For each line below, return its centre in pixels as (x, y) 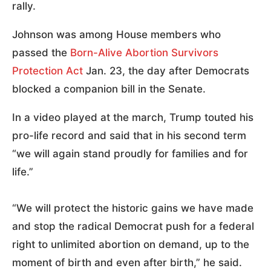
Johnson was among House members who (116, 34)
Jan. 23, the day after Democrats (166, 70)
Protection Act (47, 70)
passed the (41, 52)
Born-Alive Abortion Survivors (144, 52)
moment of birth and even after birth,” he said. (127, 262)
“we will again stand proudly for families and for (130, 153)
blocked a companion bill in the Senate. (109, 89)
